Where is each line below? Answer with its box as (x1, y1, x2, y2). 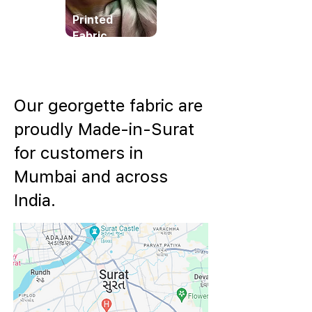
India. (14, 190, 56, 210)
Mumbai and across (14, 166, 168, 186)
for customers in (14, 143, 143, 162)
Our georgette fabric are (14, 95, 203, 115)
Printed (72, 13, 113, 26)
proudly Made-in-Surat (14, 119, 194, 139)
